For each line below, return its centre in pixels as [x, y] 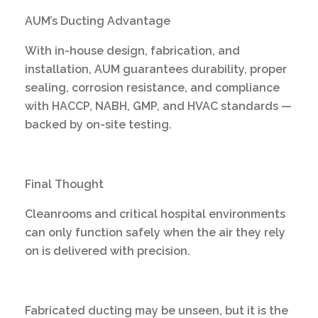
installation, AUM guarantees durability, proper [156, 69]
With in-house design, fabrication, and [132, 50]
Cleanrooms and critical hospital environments [155, 214]
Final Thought [64, 184]
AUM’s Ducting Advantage [98, 21]
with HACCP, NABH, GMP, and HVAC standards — [158, 106]
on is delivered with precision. [108, 251]
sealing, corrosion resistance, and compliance [152, 87]
